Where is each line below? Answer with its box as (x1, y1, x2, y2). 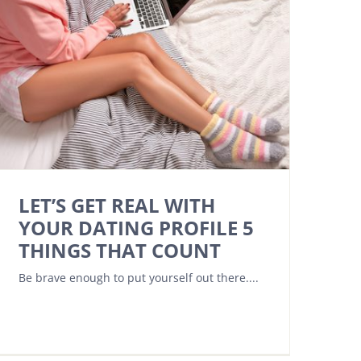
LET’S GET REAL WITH (19, 192, 215, 219)
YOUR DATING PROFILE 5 (19, 214, 254, 242)
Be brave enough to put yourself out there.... (19, 270, 259, 286)
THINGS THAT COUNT (19, 237, 221, 264)
